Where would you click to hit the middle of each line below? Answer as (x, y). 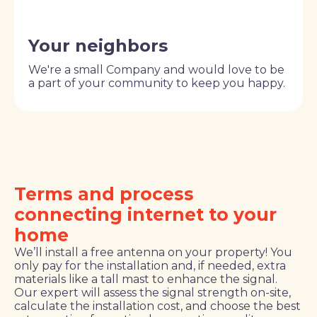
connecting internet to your (145, 214)
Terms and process (104, 194)
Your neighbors (98, 45)
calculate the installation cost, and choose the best (157, 306)
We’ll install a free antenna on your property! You (153, 252)
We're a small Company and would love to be (156, 69)
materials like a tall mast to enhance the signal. (146, 279)
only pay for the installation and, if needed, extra (150, 265)
